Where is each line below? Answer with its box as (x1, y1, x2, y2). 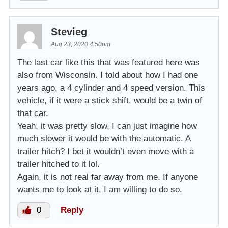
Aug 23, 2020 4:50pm (51, 40, 110, 48)
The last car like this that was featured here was (17, 57, 200, 67)
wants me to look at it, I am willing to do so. (17, 184, 182, 194)
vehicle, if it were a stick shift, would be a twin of (17, 95, 202, 105)
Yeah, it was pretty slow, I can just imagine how (17, 121, 197, 131)
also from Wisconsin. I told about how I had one (17, 70, 198, 80)
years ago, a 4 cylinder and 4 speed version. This (17, 82, 205, 93)
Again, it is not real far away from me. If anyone (17, 172, 198, 182)
